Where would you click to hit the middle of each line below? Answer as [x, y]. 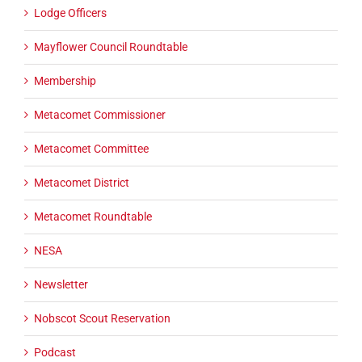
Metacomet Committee [91, 149]
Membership [65, 81]
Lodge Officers [70, 13]
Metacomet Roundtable [93, 217]
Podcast [55, 353]
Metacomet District [82, 183]
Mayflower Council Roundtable [111, 47]
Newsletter [61, 285]
